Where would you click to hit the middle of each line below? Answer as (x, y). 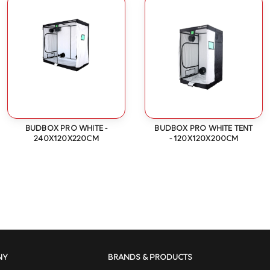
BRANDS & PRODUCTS (150, 258)
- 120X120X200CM (204, 139)
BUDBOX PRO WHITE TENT (204, 129)
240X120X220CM (66, 139)
